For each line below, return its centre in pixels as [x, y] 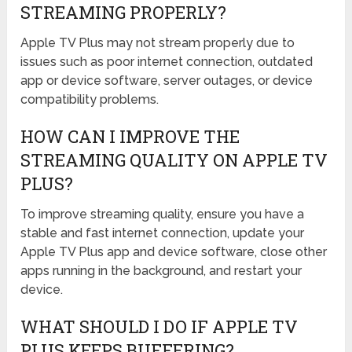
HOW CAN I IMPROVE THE [130, 137]
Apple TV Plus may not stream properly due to [158, 43]
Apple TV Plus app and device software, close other [174, 252]
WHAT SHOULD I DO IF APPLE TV [159, 327]
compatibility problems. [90, 100]
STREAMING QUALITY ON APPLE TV [174, 160]
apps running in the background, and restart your [161, 271]
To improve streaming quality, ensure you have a [163, 214]
